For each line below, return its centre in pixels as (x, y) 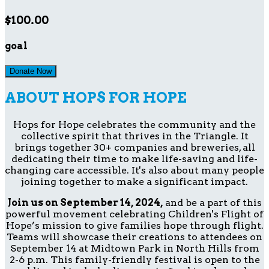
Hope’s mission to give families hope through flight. (134, 226)
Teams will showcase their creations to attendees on (134, 237)
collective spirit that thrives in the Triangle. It (134, 136)
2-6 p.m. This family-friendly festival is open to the (134, 260)
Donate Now (31, 71)
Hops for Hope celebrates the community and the (134, 125)
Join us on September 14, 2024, (85, 203)
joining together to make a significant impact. (134, 182)
